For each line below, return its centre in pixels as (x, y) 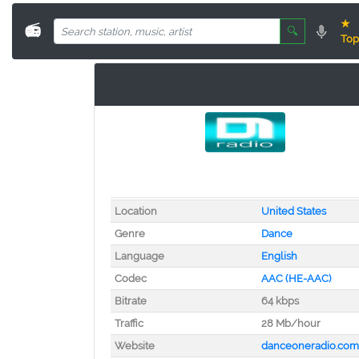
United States (293, 211)
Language (139, 256)
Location (135, 211)
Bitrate (130, 301)
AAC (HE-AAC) (296, 278)
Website (134, 346)
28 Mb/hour (290, 323)
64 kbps (280, 301)
